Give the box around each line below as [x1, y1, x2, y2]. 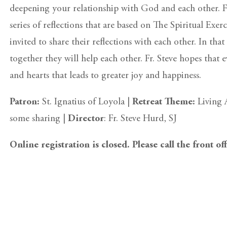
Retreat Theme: [132, 97, 198, 107]
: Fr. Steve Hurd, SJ [103, 114, 177, 124]
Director [67, 114, 104, 124]
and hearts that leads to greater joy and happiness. [9, 71, 201, 81]
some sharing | [9, 114, 68, 124]
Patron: [9, 97, 40, 107]
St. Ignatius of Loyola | [39, 97, 132, 107]
